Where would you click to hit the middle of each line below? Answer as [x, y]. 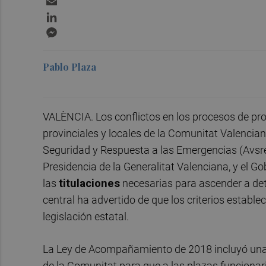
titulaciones [89, 183]
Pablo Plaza [69, 66]
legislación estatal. [86, 216]
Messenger [83, 29]
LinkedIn [77, 14]
